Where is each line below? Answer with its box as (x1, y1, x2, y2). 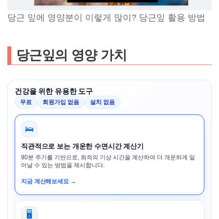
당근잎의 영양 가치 (16, 48, 127, 63)
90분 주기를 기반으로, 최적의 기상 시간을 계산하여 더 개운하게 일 (21, 154, 195, 161)
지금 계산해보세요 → (21, 178, 76, 185)
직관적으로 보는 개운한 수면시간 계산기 (21, 142, 144, 151)
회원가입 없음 (43, 99, 79, 106)
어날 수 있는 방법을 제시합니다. (21, 162, 105, 169)
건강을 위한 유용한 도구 (15, 87, 93, 96)
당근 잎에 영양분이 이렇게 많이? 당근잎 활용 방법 (7, 13, 208, 23)
